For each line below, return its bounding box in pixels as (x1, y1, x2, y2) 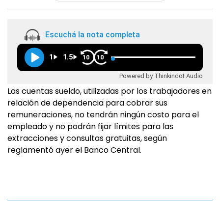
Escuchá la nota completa (45, 30, 140, 40)
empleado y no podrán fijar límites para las (7, 121, 173, 132)
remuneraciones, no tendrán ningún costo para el (7, 109, 199, 120)
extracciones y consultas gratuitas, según (7, 133, 167, 144)
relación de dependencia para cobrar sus (7, 97, 167, 109)
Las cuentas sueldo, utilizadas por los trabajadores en (7, 85, 212, 97)
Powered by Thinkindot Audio (119, 72, 203, 80)
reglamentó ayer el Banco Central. (7, 144, 141, 156)
